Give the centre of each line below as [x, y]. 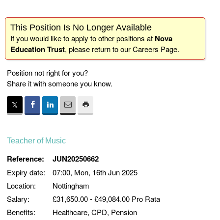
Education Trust [38, 49]
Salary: [18, 199]
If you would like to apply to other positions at [82, 38]
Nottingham [71, 185]
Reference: [26, 159]
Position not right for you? [47, 72]
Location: [21, 185]
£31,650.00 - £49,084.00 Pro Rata [106, 199]
